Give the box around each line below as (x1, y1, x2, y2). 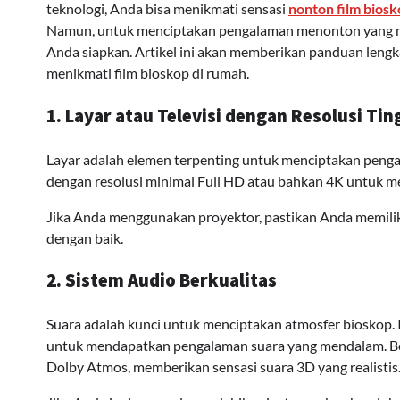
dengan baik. (46, 229, 123, 246)
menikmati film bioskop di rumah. (46, 64, 249, 81)
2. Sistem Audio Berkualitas (46, 269, 277, 293)
